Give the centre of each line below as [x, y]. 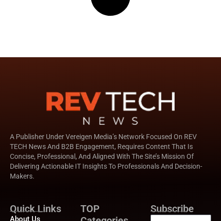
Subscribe [172, 209]
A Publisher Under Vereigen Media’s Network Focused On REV [103, 137]
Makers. [22, 176]
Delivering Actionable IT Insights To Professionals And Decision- [106, 166]
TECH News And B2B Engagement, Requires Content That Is [101, 147]
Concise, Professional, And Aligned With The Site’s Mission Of [102, 156]
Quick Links [36, 209]
